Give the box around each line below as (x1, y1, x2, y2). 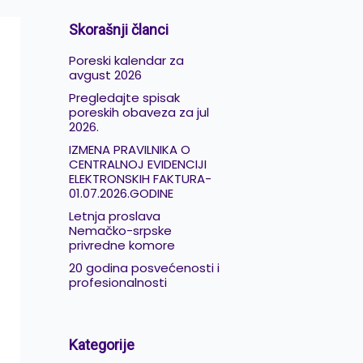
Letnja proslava (68, 207, 160, 224)
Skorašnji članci (68, 20, 169, 38)
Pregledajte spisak (68, 88, 180, 106)
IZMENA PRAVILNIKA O (68, 140, 190, 158)
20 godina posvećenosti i (68, 258, 220, 276)
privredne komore (68, 236, 175, 254)
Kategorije (68, 336, 135, 354)
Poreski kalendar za (68, 51, 184, 69)
